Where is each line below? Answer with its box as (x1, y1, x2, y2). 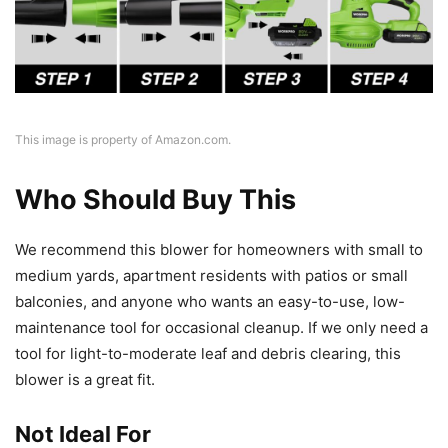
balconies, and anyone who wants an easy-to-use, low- (15, 292, 405, 312)
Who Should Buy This (15, 183, 296, 217)
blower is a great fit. (15, 370, 155, 390)
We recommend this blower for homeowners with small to (15, 240, 423, 260)
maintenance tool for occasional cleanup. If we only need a (15, 318, 428, 338)
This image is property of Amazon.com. (15, 132, 231, 148)
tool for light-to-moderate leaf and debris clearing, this (15, 344, 401, 364)
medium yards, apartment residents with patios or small (15, 266, 408, 286)
